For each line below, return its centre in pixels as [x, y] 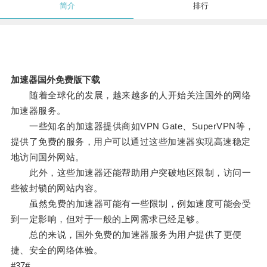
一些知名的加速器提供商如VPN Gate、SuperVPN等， [132, 126]
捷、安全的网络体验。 [57, 250]
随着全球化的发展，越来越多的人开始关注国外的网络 [131, 95]
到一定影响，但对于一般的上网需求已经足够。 [108, 219]
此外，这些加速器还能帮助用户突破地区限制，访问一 [131, 173]
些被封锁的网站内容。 [57, 188]
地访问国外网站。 [47, 157]
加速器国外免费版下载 [55, 80]
